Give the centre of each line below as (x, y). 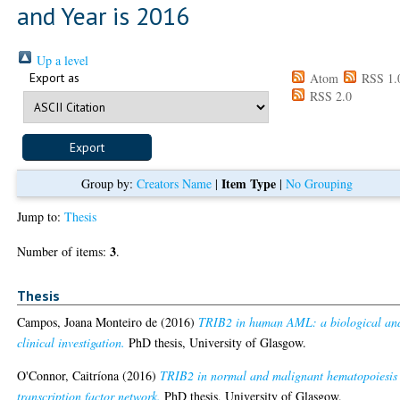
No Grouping (320, 183)
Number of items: (64, 251)
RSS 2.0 (329, 96)
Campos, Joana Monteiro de (87, 322)
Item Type (249, 183)
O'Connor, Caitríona (68, 376)
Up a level (61, 60)
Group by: (109, 183)
